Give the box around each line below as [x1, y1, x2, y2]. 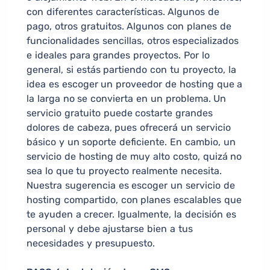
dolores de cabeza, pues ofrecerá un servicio [27, 122, 231, 134]
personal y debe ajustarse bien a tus [27, 223, 193, 235]
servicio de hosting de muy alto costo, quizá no [27, 151, 242, 163]
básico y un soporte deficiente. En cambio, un [27, 136, 236, 148]
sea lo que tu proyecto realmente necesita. [27, 165, 222, 177]
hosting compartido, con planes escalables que [27, 194, 242, 206]
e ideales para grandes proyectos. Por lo [27, 49, 210, 61]
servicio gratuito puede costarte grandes [27, 107, 213, 119]
